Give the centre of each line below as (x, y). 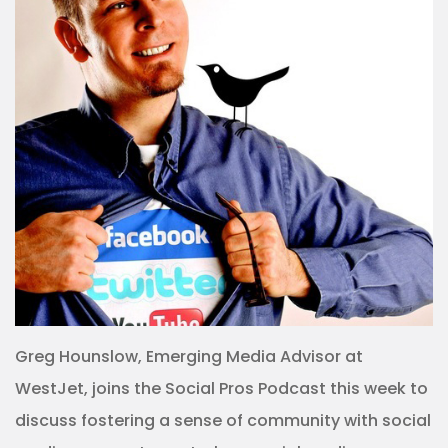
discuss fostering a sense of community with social (223, 420)
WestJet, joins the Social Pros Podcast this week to (221, 388)
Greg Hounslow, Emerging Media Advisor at (189, 356)
